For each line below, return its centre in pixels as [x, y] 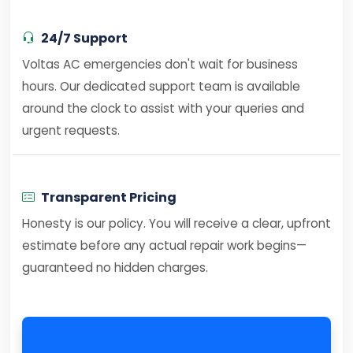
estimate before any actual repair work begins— [164, 245]
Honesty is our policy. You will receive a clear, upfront [176, 223]
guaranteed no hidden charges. [115, 268]
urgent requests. [71, 130]
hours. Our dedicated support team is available [161, 86]
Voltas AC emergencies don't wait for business [160, 64]
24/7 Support [84, 38]
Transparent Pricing [109, 197]
